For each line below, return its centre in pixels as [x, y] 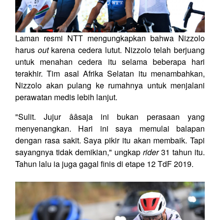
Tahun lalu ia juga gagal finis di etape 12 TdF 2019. [104, 164]
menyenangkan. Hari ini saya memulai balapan [110, 128]
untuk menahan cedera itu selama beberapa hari [110, 61]
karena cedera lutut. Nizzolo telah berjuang [127, 50]
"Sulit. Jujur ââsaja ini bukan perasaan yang [110, 116]
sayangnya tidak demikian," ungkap [79, 152]
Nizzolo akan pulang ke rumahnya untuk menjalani [110, 85]
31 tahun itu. [182, 152]
